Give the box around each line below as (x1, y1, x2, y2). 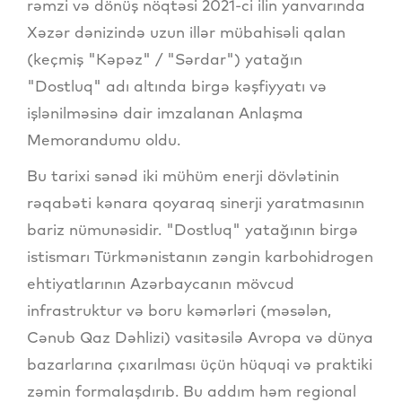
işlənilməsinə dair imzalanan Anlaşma (27, 103, 303, 123)
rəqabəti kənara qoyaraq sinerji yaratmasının (27, 193, 364, 213)
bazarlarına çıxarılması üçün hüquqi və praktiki (27, 354, 372, 374)
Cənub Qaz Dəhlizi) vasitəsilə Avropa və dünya (27, 328, 373, 347)
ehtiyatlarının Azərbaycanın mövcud (27, 274, 294, 293)
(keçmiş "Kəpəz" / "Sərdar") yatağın (27, 49, 302, 69)
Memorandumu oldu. (27, 130, 180, 150)
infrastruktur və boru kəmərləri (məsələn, (27, 301, 331, 320)
